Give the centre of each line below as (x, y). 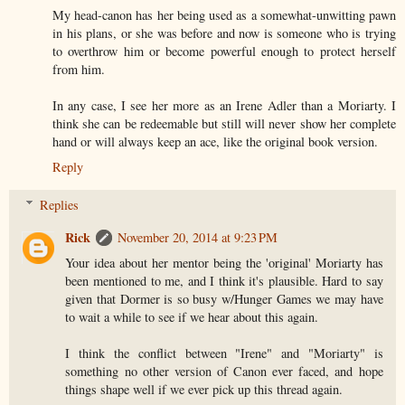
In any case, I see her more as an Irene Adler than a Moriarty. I (224, 106)
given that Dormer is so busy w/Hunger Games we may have (224, 298)
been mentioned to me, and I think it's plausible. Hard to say (224, 280)
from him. (79, 70)
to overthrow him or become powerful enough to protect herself (224, 52)
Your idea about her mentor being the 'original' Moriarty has (224, 262)
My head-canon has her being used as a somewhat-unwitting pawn (224, 15)
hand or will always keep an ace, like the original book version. (215, 142)
